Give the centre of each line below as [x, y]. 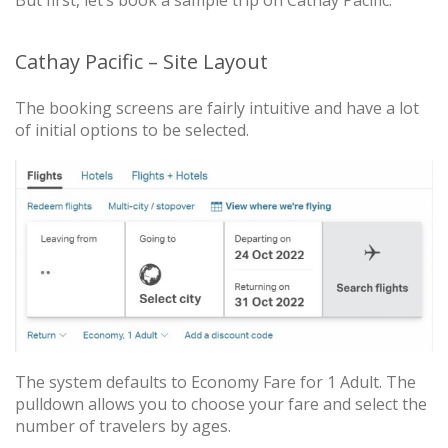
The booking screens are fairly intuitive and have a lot [217, 107]
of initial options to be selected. [132, 129]
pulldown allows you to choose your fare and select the [221, 403]
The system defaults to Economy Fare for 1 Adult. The [215, 381]
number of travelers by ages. [123, 425]
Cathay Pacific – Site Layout [141, 61]
